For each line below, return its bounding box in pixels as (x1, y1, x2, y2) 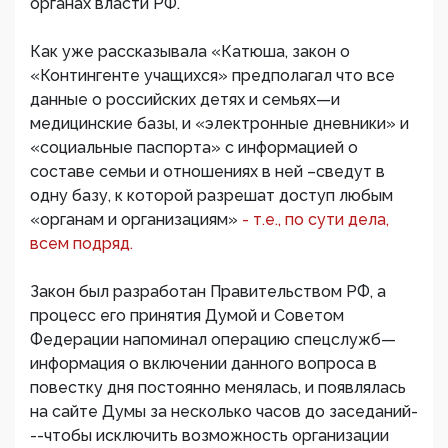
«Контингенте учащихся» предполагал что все (30, 66, 395, 85)
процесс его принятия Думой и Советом (30, 306, 344, 325)
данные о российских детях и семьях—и (30, 90, 340, 109)
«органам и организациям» (30, 210, 242, 229)
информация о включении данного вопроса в (30, 354, 377, 373)
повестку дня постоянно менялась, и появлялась (30, 378, 406, 397)
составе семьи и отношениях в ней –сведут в (30, 162, 385, 181)
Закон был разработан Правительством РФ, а (30, 282, 386, 301)
